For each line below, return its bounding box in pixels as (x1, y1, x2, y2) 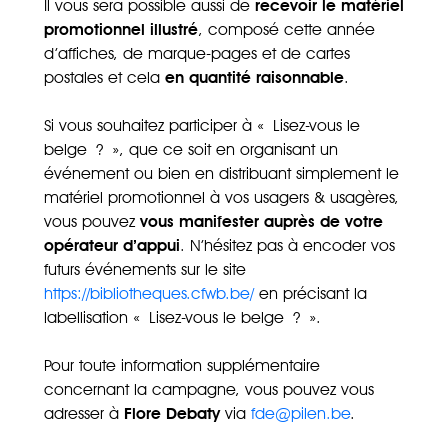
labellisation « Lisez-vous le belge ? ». (44, 307, 321, 327)
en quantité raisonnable (165, 67, 344, 87)
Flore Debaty (124, 403, 220, 423)
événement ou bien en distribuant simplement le (44, 163, 399, 183)
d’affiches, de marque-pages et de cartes (44, 43, 350, 63)
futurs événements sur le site (44, 259, 246, 279)
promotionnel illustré (44, 19, 198, 39)
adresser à (44, 403, 124, 423)
